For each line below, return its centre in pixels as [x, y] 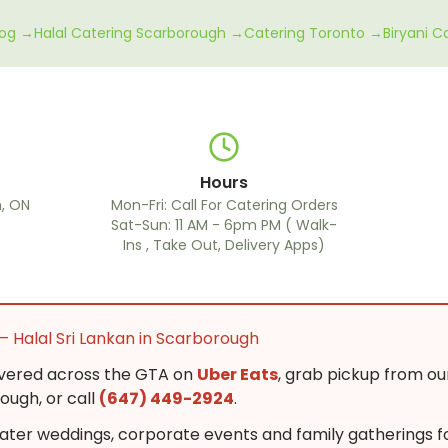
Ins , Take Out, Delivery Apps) [224, 245]
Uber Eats [237, 374]
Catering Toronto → [313, 33]
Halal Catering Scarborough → [139, 33]
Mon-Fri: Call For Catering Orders [224, 205]
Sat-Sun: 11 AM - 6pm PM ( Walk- [224, 225]
